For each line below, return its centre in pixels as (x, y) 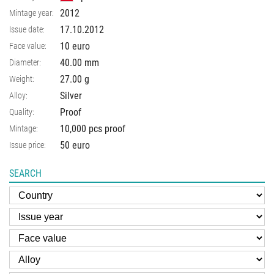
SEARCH (25, 174)
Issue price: (28, 145)
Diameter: (25, 63)
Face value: (28, 46)
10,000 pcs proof (93, 129)
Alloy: (18, 96)
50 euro (75, 146)
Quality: (22, 112)
